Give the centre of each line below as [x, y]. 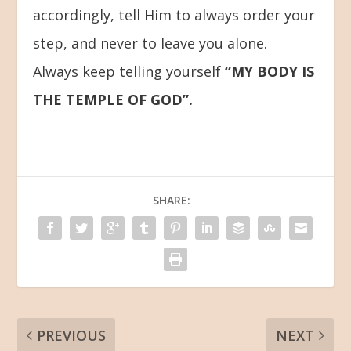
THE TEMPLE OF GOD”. [113, 99]
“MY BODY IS [270, 71]
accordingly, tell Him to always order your [174, 14]
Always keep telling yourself [129, 71]
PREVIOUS [72, 335]
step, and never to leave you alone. [150, 43]
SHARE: [172, 200]
